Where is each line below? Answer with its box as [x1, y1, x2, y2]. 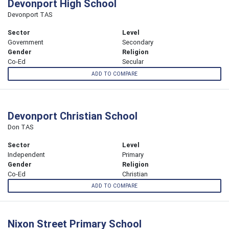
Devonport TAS [8, 10, 52, 19]
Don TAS [8, 122, 33, 131]
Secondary [122, 38, 153, 47]
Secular [122, 57, 144, 66]
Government [8, 38, 43, 47]
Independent [8, 150, 45, 159]
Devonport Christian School [8, 109, 138, 122]
